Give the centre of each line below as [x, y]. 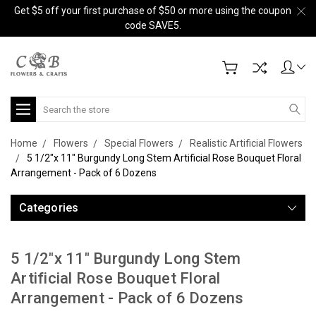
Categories [49, 208]
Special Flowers [139, 143]
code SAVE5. [153, 25]
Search [52, 104]
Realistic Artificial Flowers [246, 143]
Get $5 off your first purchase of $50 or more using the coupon [153, 11]
